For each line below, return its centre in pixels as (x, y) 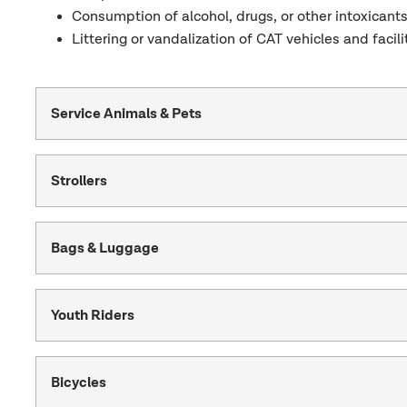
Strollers (79, 181)
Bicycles (78, 382)
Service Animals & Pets (126, 114)
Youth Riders (92, 315)
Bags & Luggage (104, 248)
